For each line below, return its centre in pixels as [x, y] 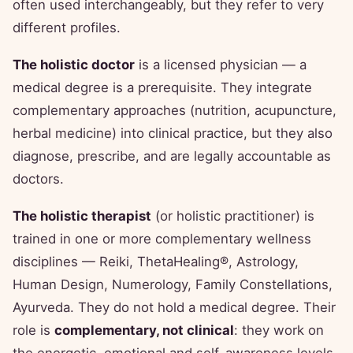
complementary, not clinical [144, 331]
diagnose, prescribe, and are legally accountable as [172, 156]
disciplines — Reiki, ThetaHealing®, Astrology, [156, 262]
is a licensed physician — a [221, 65]
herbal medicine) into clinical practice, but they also [173, 134]
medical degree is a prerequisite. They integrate [162, 88]
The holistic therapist [82, 216]
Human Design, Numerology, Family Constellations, [173, 285]
